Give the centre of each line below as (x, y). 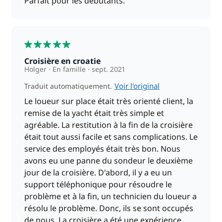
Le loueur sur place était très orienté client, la (109, 101)
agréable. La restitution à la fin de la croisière (109, 125)
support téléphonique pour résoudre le (98, 184)
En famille (69, 69)
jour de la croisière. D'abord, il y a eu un (98, 172)
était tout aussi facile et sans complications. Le (111, 137)
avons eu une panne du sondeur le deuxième (109, 161)
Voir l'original (137, 86)
